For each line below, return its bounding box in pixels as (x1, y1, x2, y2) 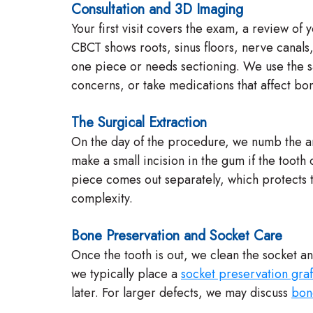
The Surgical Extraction (71, 112, 207, 133)
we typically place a (71, 265, 181, 283)
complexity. (71, 189, 133, 208)
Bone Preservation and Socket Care (71, 226, 282, 246)
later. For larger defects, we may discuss (71, 284, 291, 302)
